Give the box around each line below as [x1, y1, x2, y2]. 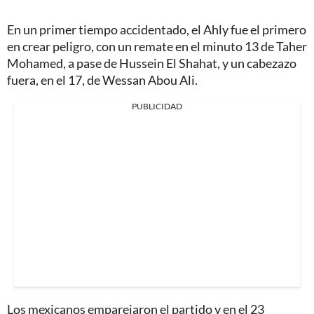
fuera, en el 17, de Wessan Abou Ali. [7, 71, 198, 88]
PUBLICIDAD [132, 100, 182, 111]
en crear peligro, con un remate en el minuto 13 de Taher [7, 38, 307, 54]
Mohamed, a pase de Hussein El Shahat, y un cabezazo [7, 55, 296, 71]
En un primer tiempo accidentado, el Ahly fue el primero [7, 21, 306, 37]
